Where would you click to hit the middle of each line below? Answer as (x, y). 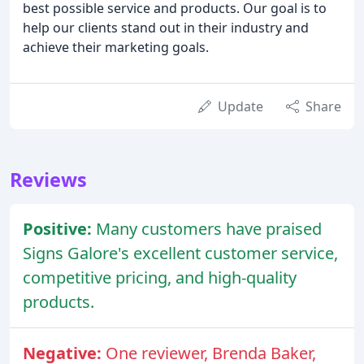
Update (240, 107)
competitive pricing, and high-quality (160, 278)
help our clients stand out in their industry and (166, 28)
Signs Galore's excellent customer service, (180, 253)
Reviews (48, 180)
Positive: (59, 229)
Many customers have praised (209, 229)
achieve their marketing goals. (116, 48)
